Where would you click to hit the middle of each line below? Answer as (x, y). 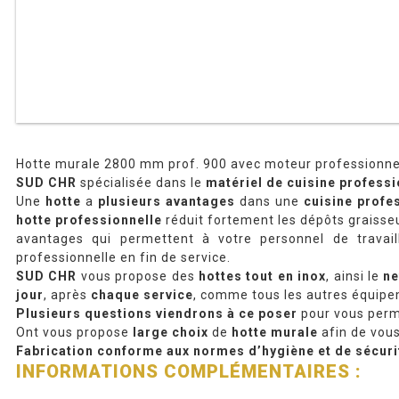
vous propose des (138, 276)
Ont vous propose (74, 332)
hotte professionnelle (91, 220)
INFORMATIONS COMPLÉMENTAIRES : (189, 371)
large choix (171, 332)
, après (67, 294)
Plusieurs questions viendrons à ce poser (157, 313)
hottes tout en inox (263, 276)
